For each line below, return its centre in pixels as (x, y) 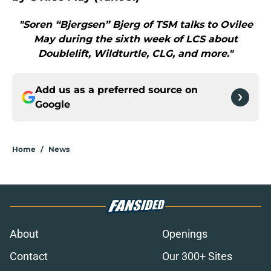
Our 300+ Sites (197, 256)
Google (53, 105)
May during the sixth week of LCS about (135, 39)
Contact (29, 256)
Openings (185, 234)
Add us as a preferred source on (116, 90)
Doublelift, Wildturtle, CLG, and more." (135, 54)
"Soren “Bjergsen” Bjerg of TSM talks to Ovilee (135, 25)
